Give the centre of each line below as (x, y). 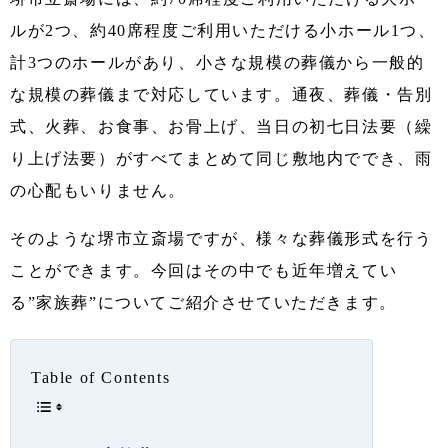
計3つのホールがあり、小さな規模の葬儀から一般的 (217, 62)
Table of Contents (101, 377)
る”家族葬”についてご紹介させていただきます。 (203, 302)
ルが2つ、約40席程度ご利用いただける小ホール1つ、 (223, 30)
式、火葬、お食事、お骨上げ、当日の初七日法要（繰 (221, 126)
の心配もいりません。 (98, 190)
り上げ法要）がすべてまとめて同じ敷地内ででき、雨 (221, 158)
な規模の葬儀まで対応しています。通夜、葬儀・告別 (221, 94)
